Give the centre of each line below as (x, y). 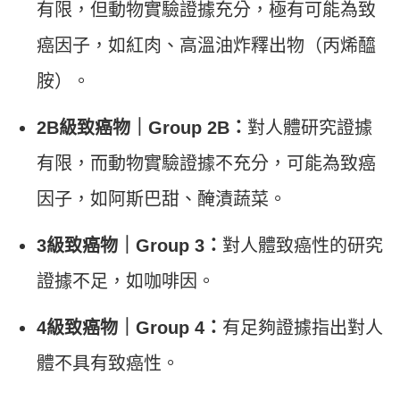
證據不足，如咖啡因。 (126, 282)
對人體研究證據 (310, 128)
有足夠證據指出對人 (303, 328)
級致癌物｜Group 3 (125, 246)
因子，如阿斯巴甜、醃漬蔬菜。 (162, 200)
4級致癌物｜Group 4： (129, 328)
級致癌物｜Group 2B (144, 128)
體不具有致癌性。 (108, 364)
